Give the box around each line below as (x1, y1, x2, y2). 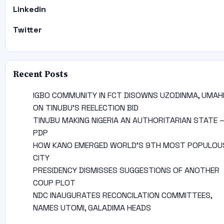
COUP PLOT (32, 177, 75, 188)
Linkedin (12, 3, 46, 14)
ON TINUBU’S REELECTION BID (32, 102, 138, 113)
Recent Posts (12, 68, 68, 80)
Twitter (12, 24, 42, 35)
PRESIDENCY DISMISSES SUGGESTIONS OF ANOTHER (32, 164, 219, 175)
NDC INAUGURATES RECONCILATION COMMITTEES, (32, 189, 212, 200)
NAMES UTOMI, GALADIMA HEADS (32, 202, 151, 213)
